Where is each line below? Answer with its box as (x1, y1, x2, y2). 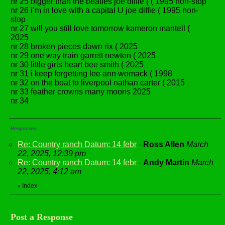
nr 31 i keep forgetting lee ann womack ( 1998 (11, 69, 172, 78)
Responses (11, 126, 37, 131)
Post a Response (11, 212, 73, 222)
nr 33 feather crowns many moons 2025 (11, 87, 151, 96)
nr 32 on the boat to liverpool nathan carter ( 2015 (11, 78, 185, 87)
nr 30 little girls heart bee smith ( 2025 (11, 60, 144, 69)
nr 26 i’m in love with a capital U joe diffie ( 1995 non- (11, 6, 198, 15)
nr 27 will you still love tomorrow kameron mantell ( (11, 24, 190, 33)
